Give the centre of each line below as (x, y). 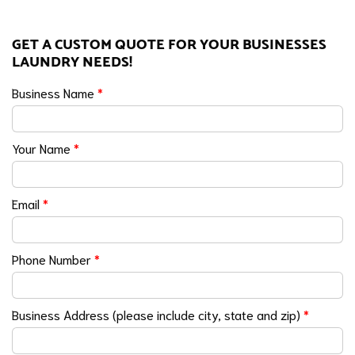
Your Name (43, 148)
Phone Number (53, 259)
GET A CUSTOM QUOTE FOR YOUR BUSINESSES (169, 45)
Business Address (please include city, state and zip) (158, 315)
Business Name (55, 93)
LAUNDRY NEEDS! (72, 63)
